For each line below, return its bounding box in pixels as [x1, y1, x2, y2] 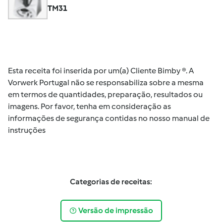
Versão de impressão [78, 206, 153, 216]
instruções [8, 125, 46, 135]
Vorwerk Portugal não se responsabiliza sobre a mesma [8, 78, 204, 87]
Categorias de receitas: [70, 177, 152, 186]
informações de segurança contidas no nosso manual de [8, 113, 210, 123]
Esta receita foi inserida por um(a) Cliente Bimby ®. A [8, 66, 194, 75]
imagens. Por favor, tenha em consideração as [8, 102, 171, 111]
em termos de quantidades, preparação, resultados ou [8, 90, 203, 99]
